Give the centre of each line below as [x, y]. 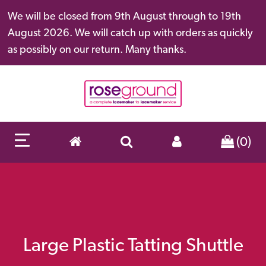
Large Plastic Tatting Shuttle [133, 244]
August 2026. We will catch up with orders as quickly [130, 32]
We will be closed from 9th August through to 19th [124, 16]
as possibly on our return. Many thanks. [97, 49]
